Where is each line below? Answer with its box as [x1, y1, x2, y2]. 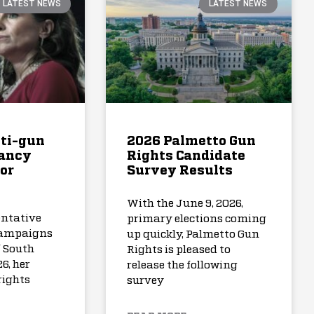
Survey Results [127, 164, 233, 177]
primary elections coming [127, 213, 267, 224]
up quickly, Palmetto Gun [127, 228, 260, 240]
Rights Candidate [127, 149, 246, 163]
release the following [127, 259, 238, 271]
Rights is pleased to [127, 244, 231, 255]
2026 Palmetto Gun [127, 135, 257, 148]
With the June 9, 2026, [127, 198, 244, 209]
